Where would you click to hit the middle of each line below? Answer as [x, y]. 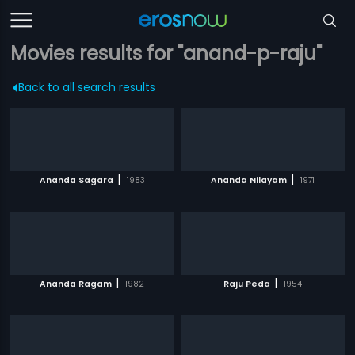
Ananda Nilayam [249, 180]
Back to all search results [87, 87]
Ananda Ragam [76, 284]
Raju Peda [247, 284]
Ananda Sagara [76, 180]
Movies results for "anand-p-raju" [166, 53]
